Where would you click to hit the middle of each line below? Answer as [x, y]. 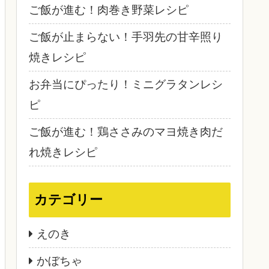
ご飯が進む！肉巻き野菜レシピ [109, 10]
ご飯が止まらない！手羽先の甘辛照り [126, 37]
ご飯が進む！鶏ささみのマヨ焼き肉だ [126, 132]
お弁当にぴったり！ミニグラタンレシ [126, 85]
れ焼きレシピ [63, 153]
